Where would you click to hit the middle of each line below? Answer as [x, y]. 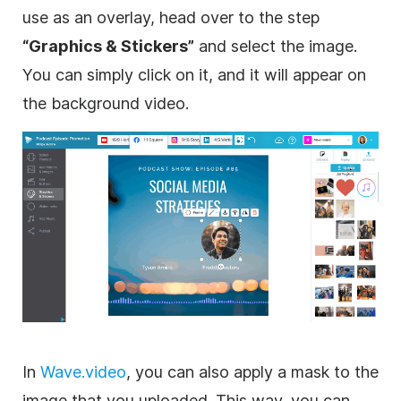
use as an [60, 18]
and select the [252, 47]
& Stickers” [148, 47]
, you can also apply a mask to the [252, 371]
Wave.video [83, 371]
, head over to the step [235, 18]
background [95, 104]
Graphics [65, 47]
